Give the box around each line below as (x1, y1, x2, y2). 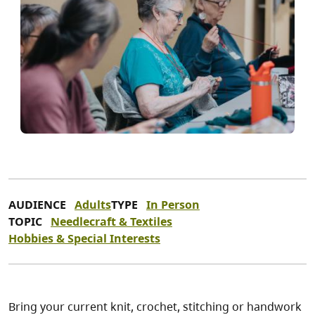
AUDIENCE (8, 197, 66, 213)
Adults (75, 197, 111, 213)
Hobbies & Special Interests (8, 231, 160, 247)
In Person (146, 197, 200, 213)
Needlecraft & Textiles (51, 214, 172, 230)
